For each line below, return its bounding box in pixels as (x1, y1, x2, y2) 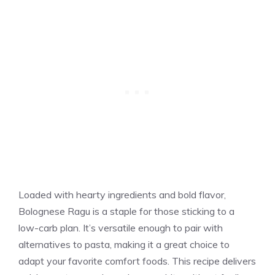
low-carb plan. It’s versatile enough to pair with (18, 222, 223, 234)
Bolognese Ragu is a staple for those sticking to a (18, 205, 234, 218)
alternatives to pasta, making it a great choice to (18, 238, 230, 251)
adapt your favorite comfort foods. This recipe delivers (18, 255, 256, 268)
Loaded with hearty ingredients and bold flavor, (18, 188, 226, 201)
